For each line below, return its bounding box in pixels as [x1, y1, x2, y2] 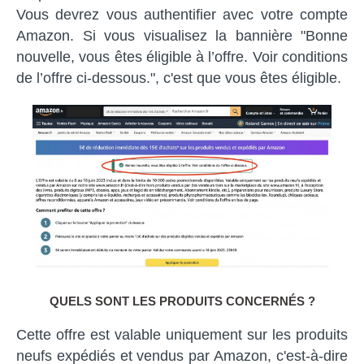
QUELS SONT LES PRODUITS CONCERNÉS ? [49, 293, 315, 308]
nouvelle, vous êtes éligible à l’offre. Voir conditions [16, 49, 348, 66]
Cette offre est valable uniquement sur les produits [16, 326, 348, 343]
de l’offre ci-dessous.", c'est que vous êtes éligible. [16, 70, 341, 87]
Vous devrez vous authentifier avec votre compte [16, 6, 348, 24]
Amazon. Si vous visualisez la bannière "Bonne [16, 28, 348, 45]
